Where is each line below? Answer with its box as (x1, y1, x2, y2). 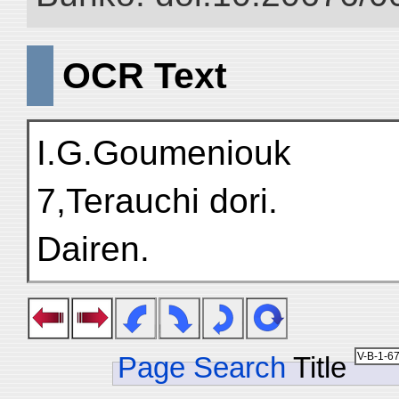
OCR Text (62, 54, 227, 96)
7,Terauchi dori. (37, 182, 278, 220)
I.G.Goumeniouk (37, 134, 291, 172)
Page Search (118, 351, 286, 384)
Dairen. (37, 230, 150, 268)
